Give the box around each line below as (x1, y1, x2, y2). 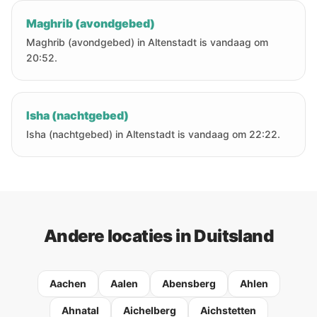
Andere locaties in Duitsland (43, 226, 274, 246)
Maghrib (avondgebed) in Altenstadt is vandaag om (26, 36, 268, 48)
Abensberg (161, 277, 216, 289)
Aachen (49, 277, 86, 289)
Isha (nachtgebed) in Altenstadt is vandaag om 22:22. (26, 128, 280, 140)
